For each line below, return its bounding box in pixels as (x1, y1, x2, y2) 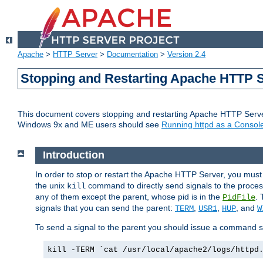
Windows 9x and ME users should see (18, 120, 161, 130)
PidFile (222, 192, 255, 202)
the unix (35, 180, 67, 190)
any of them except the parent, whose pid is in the (35, 191, 222, 201)
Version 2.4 (167, 50, 205, 59)
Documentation (107, 50, 158, 59)
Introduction (42, 149, 104, 161)
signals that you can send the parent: (35, 203, 175, 213)
